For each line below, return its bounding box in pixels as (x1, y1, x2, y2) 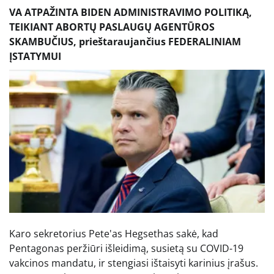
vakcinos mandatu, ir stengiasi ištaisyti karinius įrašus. (9, 256, 258, 270)
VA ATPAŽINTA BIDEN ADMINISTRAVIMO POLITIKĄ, (9, 5, 252, 19)
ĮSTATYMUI (9, 49, 61, 63)
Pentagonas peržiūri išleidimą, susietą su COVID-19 (9, 241, 243, 255)
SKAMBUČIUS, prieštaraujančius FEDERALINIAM (9, 34, 241, 48)
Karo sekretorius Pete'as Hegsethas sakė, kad (9, 226, 218, 240)
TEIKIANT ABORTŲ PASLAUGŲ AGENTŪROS (9, 20, 215, 34)
